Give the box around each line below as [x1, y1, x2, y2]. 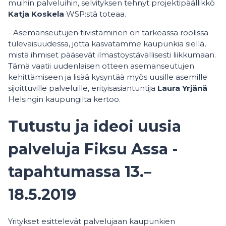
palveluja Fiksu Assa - [8, 140, 178, 159]
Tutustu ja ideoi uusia [8, 117, 181, 136]
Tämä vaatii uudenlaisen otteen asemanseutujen [8, 61, 194, 71]
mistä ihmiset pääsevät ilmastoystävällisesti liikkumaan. [8, 50, 216, 60]
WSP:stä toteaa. [64, 9, 126, 19]
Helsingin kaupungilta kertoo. [8, 94, 121, 104]
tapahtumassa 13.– [8, 162, 151, 182]
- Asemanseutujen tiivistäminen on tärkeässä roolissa [8, 28, 208, 38]
